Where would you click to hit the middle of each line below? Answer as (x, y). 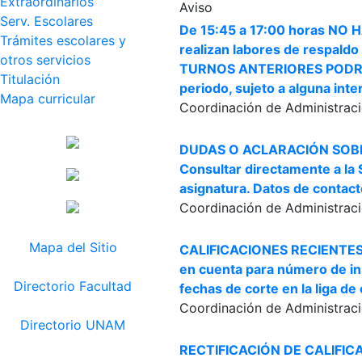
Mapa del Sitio (73, 247)
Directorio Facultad (73, 286)
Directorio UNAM (73, 325)
